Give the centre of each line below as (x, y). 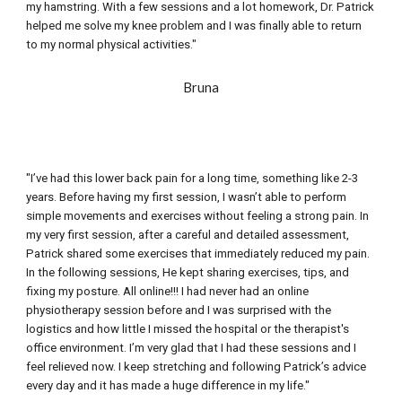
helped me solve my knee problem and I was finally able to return (194, 26)
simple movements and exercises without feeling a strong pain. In (198, 216)
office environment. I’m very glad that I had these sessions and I (192, 348)
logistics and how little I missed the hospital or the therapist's (188, 329)
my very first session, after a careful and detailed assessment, (188, 235)
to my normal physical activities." (112, 44)
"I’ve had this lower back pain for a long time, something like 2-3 (192, 178)
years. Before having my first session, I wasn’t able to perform (187, 197)
